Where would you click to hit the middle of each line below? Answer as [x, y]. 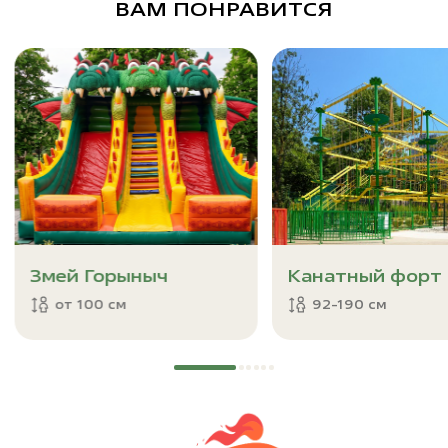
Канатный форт [364, 275]
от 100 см [90, 304]
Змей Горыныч [98, 275]
